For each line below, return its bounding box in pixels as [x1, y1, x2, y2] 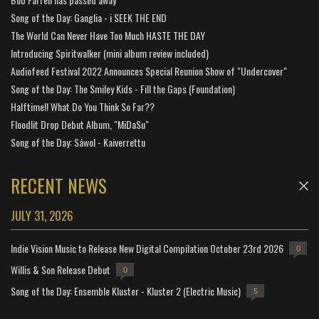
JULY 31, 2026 [11, 206, 73, 225]
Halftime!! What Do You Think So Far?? [11, 99, 155, 115]
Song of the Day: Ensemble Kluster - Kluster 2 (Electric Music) [11, 283, 241, 298]
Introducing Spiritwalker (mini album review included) [11, 46, 209, 61]
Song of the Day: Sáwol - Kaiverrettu [11, 135, 145, 150]
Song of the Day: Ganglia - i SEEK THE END [11, 10, 167, 26]
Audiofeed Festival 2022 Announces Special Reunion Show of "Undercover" [11, 63, 287, 79]
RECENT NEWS [11, 172, 107, 199]
